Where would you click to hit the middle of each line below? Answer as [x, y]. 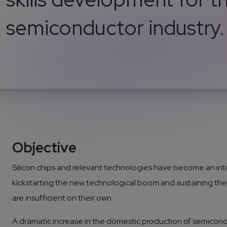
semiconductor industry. [115, 27]
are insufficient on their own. [63, 198]
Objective [44, 147]
